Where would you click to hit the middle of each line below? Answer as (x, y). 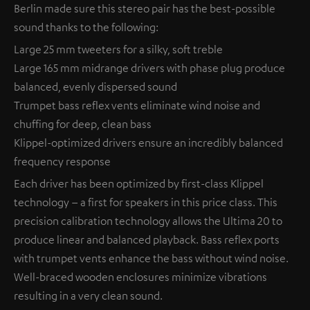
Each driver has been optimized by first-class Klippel (139, 184)
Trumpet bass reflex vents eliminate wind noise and (137, 106)
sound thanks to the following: (86, 27)
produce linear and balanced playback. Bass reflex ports (147, 240)
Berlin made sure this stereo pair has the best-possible (145, 9)
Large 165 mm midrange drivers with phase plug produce (149, 68)
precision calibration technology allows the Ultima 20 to (148, 221)
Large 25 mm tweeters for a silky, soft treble (118, 49)
